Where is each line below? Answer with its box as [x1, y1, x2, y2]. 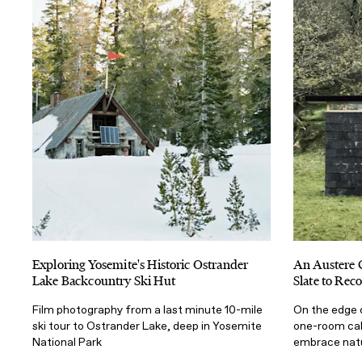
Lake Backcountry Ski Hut [32, 271, 175, 289]
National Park [32, 335, 102, 349]
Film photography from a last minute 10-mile [32, 302, 263, 317]
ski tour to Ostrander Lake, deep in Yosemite [32, 318, 262, 333]
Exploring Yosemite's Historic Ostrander [32, 255, 249, 273]
